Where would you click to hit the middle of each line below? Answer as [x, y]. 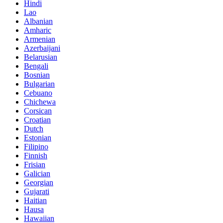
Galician [37, 174]
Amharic [38, 30]
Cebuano [38, 93]
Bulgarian [39, 84]
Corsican [38, 111]
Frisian [35, 165]
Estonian [38, 138]
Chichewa [40, 102]
